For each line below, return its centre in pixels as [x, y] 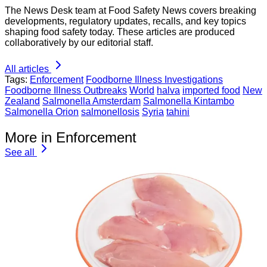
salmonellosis [110, 112]
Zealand [22, 101]
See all [20, 152]
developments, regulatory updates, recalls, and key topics [125, 21]
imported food [211, 91]
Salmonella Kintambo [189, 101]
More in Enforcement [71, 137]
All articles [27, 69]
